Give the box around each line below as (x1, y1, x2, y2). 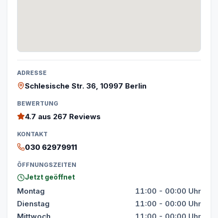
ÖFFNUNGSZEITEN (17, 161, 76, 168)
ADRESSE (17, 69, 47, 76)
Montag (17, 186, 45, 196)
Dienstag (17, 199, 50, 208)
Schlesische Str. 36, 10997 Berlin (25, 81, 146, 91)
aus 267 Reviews (36, 112, 101, 121)
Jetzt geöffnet (25, 173, 75, 181)
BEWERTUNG (17, 100, 58, 107)
